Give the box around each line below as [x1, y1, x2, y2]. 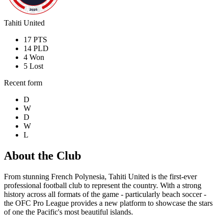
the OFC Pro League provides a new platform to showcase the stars [4, 198, 213, 207]
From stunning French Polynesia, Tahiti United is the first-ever [4, 172, 197, 181]
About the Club [4, 149, 81, 162]
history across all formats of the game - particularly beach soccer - [4, 190, 206, 198]
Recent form [4, 78, 42, 87]
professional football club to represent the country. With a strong [4, 181, 201, 190]
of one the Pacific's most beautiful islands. [4, 207, 133, 216]
